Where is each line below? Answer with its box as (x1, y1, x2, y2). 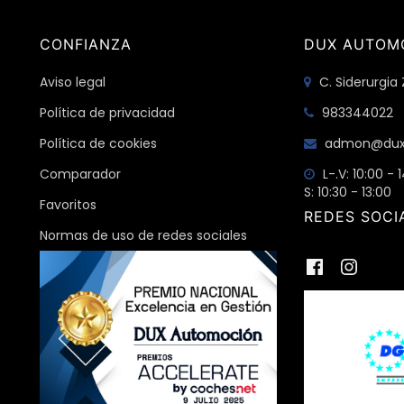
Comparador (40, 165, 121, 184)
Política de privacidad (40, 104, 175, 123)
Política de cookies (40, 134, 157, 153)
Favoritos (40, 196, 96, 215)
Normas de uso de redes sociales (40, 226, 247, 245)
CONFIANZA (40, 35, 132, 54)
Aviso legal (40, 73, 106, 92)
